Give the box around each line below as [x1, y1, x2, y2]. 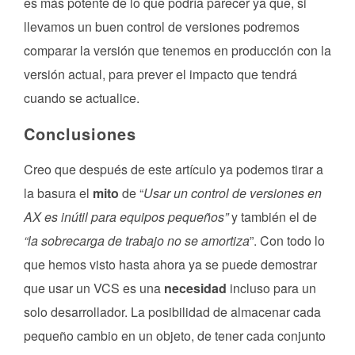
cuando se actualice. [24, 88, 139, 107]
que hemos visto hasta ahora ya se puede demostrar [24, 254, 317, 273]
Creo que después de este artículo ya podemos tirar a [24, 159, 323, 178]
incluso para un [227, 278, 316, 297]
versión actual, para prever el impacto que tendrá [24, 64, 297, 83]
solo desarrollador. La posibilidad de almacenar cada [24, 302, 321, 321]
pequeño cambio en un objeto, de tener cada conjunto [24, 326, 326, 345]
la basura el [24, 183, 93, 202]
